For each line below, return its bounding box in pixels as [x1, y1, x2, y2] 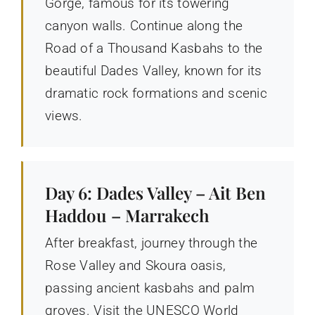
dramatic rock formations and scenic [44, 84, 267, 101]
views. [44, 107, 83, 124]
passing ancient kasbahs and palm [44, 279, 255, 296]
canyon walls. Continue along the [44, 17, 243, 34]
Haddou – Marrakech [44, 203, 210, 226]
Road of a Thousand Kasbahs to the [44, 39, 263, 56]
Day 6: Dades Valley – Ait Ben [44, 181, 266, 204]
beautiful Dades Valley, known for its [44, 62, 262, 79]
